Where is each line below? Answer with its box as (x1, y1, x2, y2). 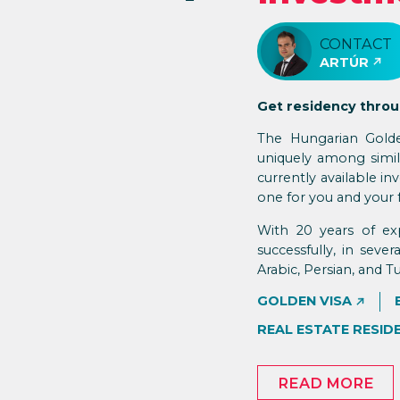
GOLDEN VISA (257, 293, 352, 310)
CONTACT (320, 34, 393, 53)
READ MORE (277, 373, 374, 392)
